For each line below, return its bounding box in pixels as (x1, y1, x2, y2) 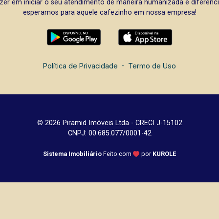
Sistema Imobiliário (43, 150, 102, 158)
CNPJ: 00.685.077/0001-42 (67, 129, 152, 138)
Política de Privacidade (43, 62, 118, 70)
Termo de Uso (128, 62, 176, 70)
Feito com (103, 150, 133, 158)
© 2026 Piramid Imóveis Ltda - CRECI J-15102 (37, 119, 182, 128)
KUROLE (153, 150, 176, 158)
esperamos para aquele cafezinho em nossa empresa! (22, 8, 197, 17)
